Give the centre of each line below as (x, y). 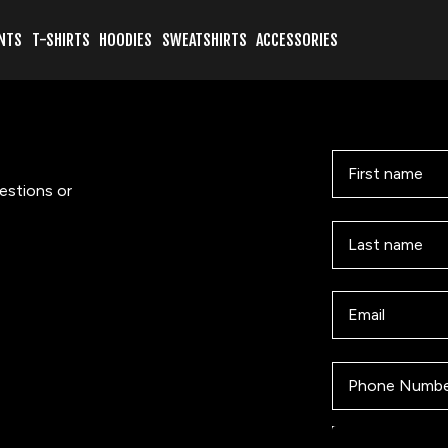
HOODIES (126, 40)
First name (385, 174)
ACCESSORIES (297, 40)
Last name (385, 244)
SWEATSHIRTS (204, 40)
